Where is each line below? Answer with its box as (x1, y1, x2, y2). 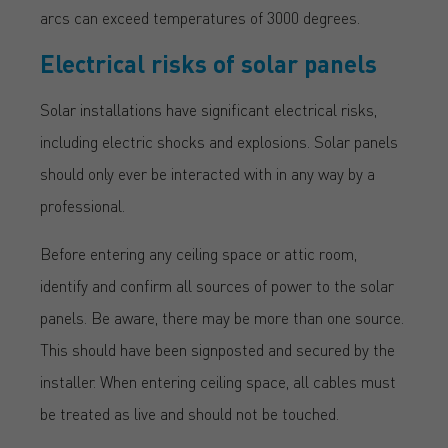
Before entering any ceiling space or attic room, (40, 242, 357, 264)
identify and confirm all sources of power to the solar (40, 274, 394, 296)
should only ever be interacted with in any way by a (40, 162, 375, 184)
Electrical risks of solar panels (40, 47, 377, 79)
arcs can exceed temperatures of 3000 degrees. (40, 6, 360, 28)
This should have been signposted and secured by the (40, 338, 395, 360)
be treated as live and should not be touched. (40, 402, 339, 424)
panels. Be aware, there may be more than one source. (40, 306, 404, 328)
